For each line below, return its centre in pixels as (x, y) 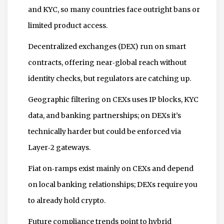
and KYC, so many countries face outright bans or (114, 9)
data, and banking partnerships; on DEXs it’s (104, 115)
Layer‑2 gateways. (59, 147)
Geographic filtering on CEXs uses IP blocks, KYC (113, 99)
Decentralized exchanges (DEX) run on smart (107, 46)
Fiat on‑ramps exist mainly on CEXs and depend (111, 168)
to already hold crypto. (67, 200)
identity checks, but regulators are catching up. (109, 78)
